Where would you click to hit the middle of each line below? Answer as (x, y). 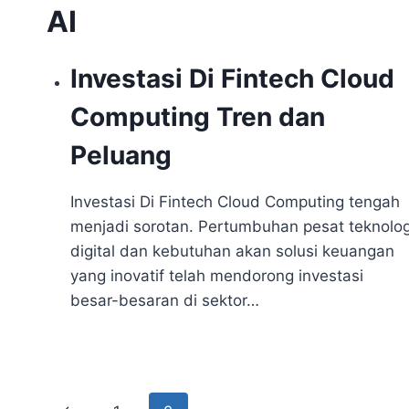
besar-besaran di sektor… (164, 300)
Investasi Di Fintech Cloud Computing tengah (235, 202)
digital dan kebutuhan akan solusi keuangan (232, 251)
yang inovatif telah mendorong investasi (216, 276)
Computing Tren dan (197, 117)
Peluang (121, 155)
